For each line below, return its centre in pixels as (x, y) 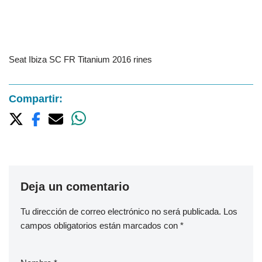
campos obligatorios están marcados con (100, 226)
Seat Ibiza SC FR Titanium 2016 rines (80, 59)
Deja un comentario (75, 187)
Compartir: (36, 99)
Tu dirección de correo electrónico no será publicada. (121, 212)
